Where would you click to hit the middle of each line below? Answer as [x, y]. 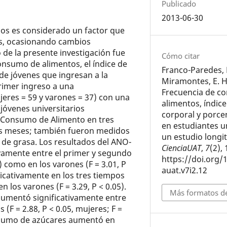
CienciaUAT [182, 148]
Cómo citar [181, 55]
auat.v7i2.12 [185, 170]
